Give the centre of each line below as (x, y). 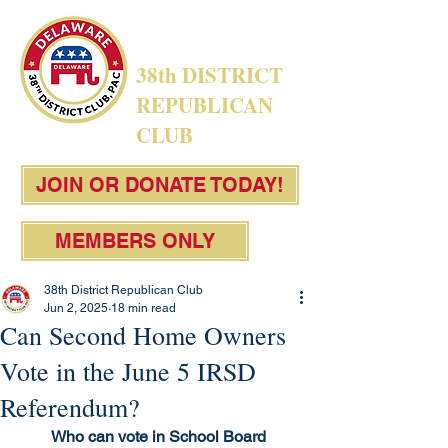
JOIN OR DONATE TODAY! (160, 185)
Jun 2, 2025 (76, 308)
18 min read (143, 308)
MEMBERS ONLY (135, 241)
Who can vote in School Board (160, 436)
